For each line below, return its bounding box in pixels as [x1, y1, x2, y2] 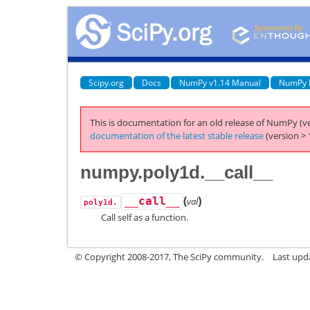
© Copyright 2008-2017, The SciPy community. [75, 250, 264, 263]
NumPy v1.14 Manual [179, 76, 261, 89]
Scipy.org [89, 76, 124, 89]
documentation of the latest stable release [90, 129, 264, 142]
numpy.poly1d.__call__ [80, 161, 273, 183]
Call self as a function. [101, 210, 188, 224]
